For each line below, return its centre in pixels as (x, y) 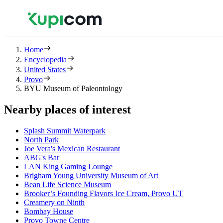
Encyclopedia (45, 59)
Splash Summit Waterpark (65, 130)
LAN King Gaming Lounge (68, 166)
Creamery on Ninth (54, 202)
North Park (41, 139)
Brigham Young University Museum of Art (91, 175)
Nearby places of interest (67, 109)
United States (45, 69)
